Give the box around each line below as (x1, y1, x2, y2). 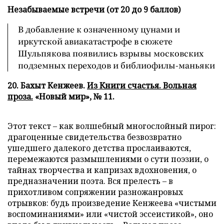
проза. (7, 91, 33, 102)
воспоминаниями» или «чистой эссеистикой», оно (7, 208, 213, 219)
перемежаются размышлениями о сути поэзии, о (7, 153, 208, 164)
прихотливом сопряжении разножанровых (7, 186, 183, 197)
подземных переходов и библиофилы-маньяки (18, 59, 215, 71)
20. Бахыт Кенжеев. (7, 80, 87, 91)
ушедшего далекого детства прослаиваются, (7, 142, 191, 153)
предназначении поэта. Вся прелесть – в (7, 175, 173, 186)
